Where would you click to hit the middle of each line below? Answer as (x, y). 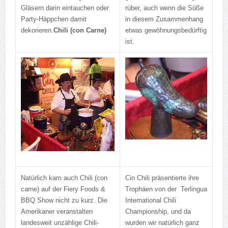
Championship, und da (158, 212)
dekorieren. (37, 31)
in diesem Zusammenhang (164, 19)
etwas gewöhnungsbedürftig (166, 31)
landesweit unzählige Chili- (60, 223)
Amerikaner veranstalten (56, 212)
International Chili (150, 201)
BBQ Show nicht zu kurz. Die (64, 201)
